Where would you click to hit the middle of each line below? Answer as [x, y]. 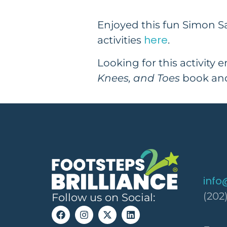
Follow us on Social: [103, 197]
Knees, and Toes [140, 78]
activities [121, 40]
